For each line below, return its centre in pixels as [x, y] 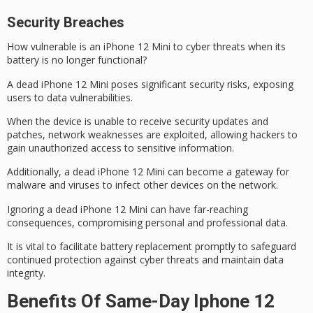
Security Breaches [66, 22]
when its [265, 47]
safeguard [274, 247]
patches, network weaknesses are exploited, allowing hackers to [152, 134]
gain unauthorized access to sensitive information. [121, 147]
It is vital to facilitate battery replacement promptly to [129, 247]
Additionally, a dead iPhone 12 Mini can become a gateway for [148, 172]
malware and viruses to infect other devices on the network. [143, 185]
